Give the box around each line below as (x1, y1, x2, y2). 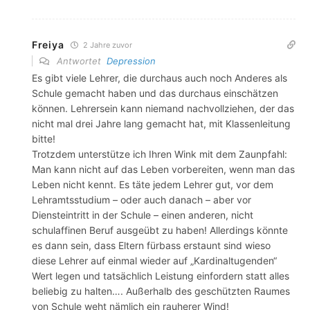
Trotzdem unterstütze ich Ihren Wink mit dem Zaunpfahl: (32, 147, 287, 160)
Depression (107, 55, 156, 66)
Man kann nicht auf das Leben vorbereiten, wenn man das (32, 163, 295, 175)
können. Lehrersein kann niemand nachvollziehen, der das (32, 102, 294, 114)
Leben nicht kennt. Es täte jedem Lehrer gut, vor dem (32, 178, 273, 190)
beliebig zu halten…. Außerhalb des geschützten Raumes (32, 284, 290, 297)
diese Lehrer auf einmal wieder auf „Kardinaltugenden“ (32, 254, 277, 266)
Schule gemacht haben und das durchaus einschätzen (32, 86, 278, 99)
